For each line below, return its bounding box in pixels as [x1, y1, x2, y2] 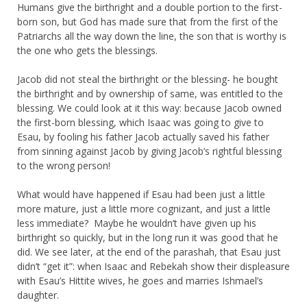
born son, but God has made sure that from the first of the [17, 15, 278, 29]
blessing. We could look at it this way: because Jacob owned [17, 101, 282, 115]
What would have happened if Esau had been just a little [17, 188, 265, 201]
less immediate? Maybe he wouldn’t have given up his [17, 217, 256, 230]
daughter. [17, 288, 59, 302]
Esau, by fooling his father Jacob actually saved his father [17, 130, 269, 144]
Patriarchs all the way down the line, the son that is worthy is [17, 29, 286, 43]
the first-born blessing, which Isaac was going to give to [17, 116, 264, 130]
